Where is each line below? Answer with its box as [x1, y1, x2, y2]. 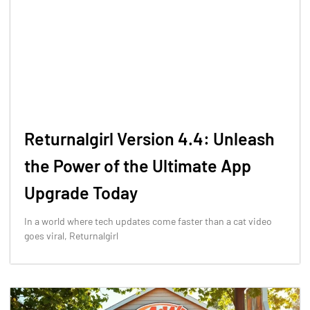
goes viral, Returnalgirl [24, 230, 118, 242]
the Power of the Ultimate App [24, 155, 251, 176]
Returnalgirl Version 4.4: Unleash [24, 128, 275, 149]
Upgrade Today [24, 182, 138, 203]
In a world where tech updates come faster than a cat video [24, 215, 272, 228]
